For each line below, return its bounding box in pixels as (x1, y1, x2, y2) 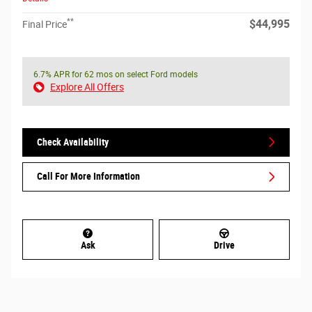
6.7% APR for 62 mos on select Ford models (33, 69, 198, 79)
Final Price (22, 18, 67, 30)
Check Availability (37, 136, 109, 148)
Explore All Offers (50, 81, 124, 93)
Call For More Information (37, 171, 140, 182)
